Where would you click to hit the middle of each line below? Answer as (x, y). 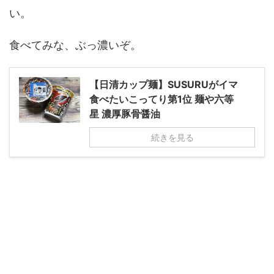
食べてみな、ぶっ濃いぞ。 (75, 45)
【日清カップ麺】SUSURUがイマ (164, 85)
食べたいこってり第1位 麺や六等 (161, 99)
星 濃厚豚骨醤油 (125, 114)
